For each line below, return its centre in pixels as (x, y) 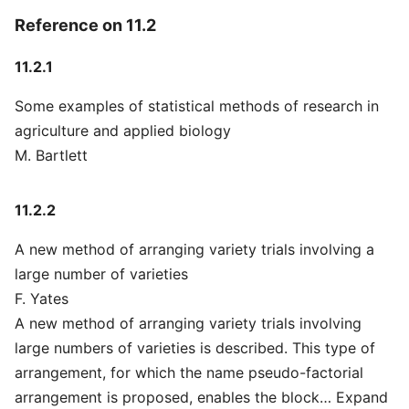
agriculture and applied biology (123, 131)
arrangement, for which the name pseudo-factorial (189, 372)
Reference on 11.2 (85, 25)
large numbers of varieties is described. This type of (195, 348)
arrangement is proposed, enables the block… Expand (201, 397)
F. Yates (42, 299)
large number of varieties (101, 274)
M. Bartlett (51, 155)
